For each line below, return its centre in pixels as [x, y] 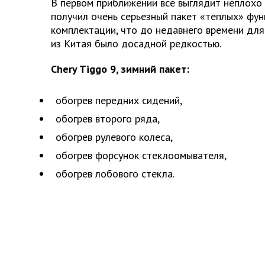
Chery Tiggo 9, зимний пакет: [120, 69]
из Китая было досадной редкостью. [136, 43]
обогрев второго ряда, [108, 118]
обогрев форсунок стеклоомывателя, [141, 155]
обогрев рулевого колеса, [114, 137]
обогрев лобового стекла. [115, 173]
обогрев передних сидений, [119, 100]
